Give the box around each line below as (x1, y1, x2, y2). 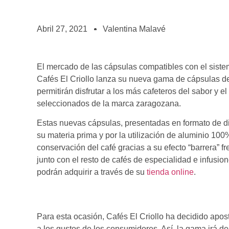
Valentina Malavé (103, 25, 166, 33)
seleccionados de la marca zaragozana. (37, 99, 181, 108)
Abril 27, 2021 (37, 25, 87, 33)
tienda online (147, 168, 194, 177)
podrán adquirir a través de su (37, 168, 147, 177)
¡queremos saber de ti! (21, 49, 79, 55)
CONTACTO (14, 36, 65, 46)
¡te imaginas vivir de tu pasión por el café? (20, 12, 140, 18)
